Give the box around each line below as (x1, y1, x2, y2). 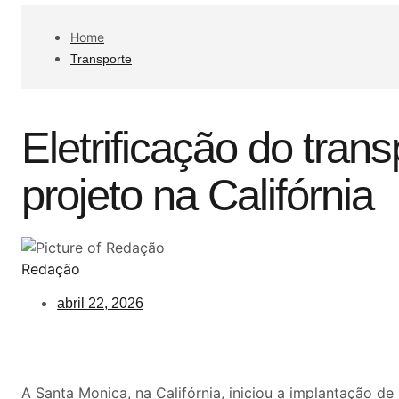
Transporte (70, 51, 132, 66)
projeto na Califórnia (21, 171, 373, 220)
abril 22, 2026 (57, 296, 143, 312)
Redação (21, 260, 80, 279)
